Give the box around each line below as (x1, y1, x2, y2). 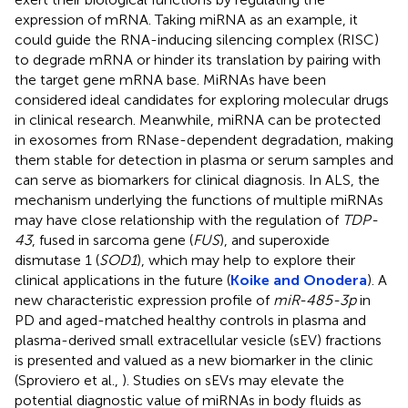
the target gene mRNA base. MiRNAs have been (15, 70, 326, 88)
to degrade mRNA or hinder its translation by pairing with (15, 50, 381, 68)
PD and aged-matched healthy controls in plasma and (15, 311, 366, 329)
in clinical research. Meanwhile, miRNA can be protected (15, 110, 381, 128)
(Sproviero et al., (15, 371, 122, 389)
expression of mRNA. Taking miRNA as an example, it (15, 10, 358, 28)
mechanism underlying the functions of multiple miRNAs (15, 190, 383, 209)
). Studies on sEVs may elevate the (122, 371, 344, 389)
